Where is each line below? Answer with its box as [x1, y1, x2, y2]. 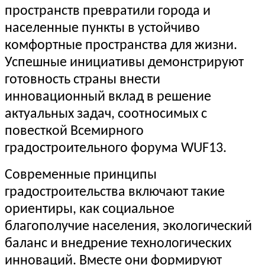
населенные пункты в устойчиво [5, 21, 200, 36]
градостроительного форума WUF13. [5, 141, 227, 156]
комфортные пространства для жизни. [5, 38, 237, 53]
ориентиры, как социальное [5, 202, 174, 217]
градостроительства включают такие [5, 185, 225, 200]
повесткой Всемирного [5, 124, 144, 139]
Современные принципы [5, 168, 157, 183]
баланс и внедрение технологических [5, 237, 231, 251]
